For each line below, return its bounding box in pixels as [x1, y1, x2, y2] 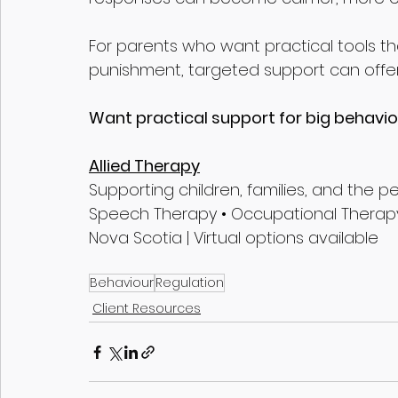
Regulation [155, 274, 224, 292]
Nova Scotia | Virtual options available [89, 227, 378, 250]
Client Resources [92, 299, 201, 318]
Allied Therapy [89, 155, 200, 178]
